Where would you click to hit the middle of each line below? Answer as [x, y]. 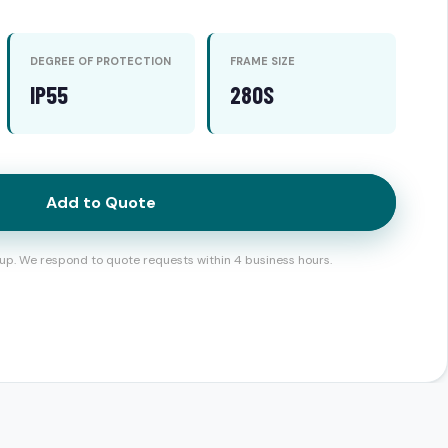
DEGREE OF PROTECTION [100, 61]
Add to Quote [101, 202]
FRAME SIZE [263, 61]
